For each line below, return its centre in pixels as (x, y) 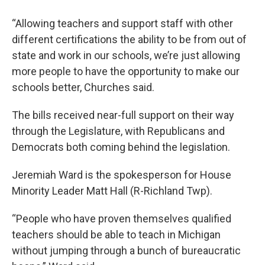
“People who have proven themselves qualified (122, 219)
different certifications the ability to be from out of (129, 40)
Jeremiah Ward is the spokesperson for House (122, 175)
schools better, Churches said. (83, 88)
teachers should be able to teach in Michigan (116, 235)
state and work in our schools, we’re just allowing (126, 56)
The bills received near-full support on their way (123, 115)
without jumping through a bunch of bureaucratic (126, 251)
